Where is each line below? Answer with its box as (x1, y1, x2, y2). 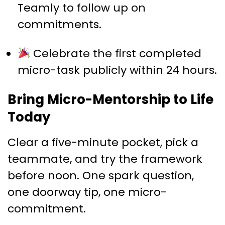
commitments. (18, 17, 101, 33)
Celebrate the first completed (30, 46, 202, 62)
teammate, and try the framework (8, 151, 202, 167)
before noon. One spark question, (8, 168, 194, 184)
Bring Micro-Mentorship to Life (8, 90, 213, 109)
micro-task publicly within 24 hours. (18, 62, 217, 78)
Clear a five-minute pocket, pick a (8, 135, 198, 151)
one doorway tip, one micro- (8, 184, 167, 200)
